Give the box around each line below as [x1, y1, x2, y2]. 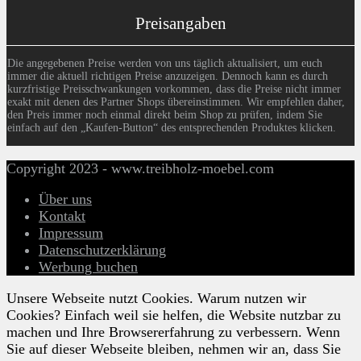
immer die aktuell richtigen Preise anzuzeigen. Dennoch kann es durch [7, 69, 328, 82]
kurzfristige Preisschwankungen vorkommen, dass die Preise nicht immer [7, 82, 341, 95]
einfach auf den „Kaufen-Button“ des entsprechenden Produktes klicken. [7, 121, 336, 134]
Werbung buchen [39, 259, 138, 276]
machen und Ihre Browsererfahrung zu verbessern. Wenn [6, 324, 340, 340]
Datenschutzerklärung [39, 242, 166, 259]
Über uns [39, 191, 92, 208]
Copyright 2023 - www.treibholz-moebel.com [6, 160, 274, 176]
